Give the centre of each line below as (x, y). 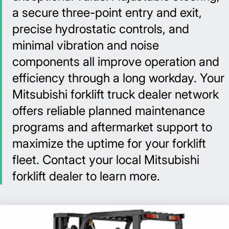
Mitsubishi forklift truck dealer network (116, 95)
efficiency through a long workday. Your (118, 78)
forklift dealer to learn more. (86, 176)
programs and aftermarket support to (112, 127)
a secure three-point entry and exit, (107, 13)
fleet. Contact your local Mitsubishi (106, 160)
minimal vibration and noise (86, 45)
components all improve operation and (116, 62)
